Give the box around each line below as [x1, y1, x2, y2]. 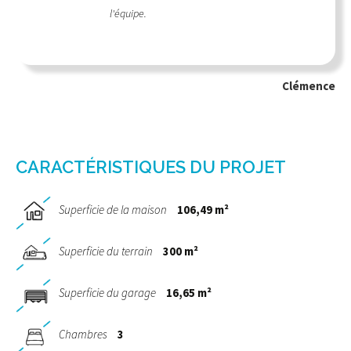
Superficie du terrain [59, 244, 153, 259]
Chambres [59, 327, 107, 342]
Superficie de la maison [59, 202, 167, 218]
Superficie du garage [59, 285, 156, 301]
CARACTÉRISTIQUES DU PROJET [16, 157, 286, 178]
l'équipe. [110, 6, 147, 21]
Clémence [282, 78, 335, 94]
